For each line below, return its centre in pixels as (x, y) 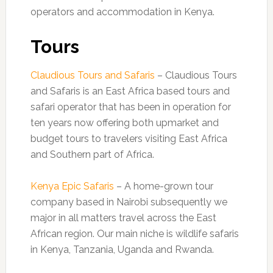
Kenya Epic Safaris (72, 186)
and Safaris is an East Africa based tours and (130, 91)
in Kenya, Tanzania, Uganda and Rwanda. (122, 250)
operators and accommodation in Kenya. (122, 12)
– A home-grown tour (163, 186)
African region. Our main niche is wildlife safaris (134, 234)
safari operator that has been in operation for (130, 107)
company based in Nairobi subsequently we (129, 202)
